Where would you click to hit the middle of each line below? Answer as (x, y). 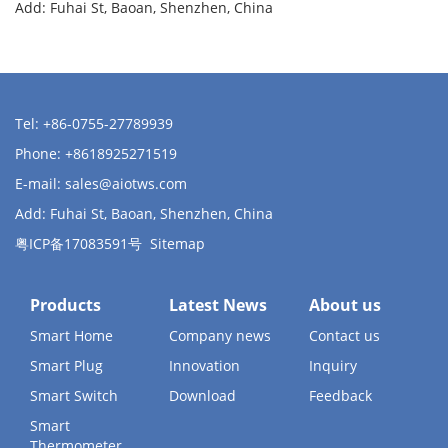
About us (344, 305)
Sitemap (177, 243)
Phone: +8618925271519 (96, 153)
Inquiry (332, 365)
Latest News (218, 305)
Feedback (340, 395)
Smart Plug (66, 365)
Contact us (344, 335)
